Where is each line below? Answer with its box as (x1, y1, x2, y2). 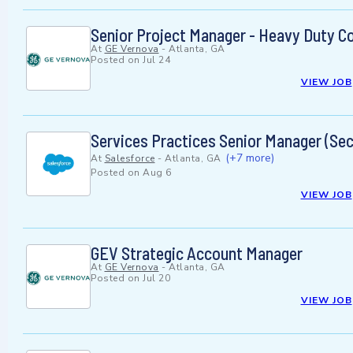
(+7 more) (225, 150, 274, 166)
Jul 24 (143, 54, 170, 67)
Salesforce (104, 152, 155, 165)
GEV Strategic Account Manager (91, 243, 303, 264)
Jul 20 (143, 272, 170, 285)
